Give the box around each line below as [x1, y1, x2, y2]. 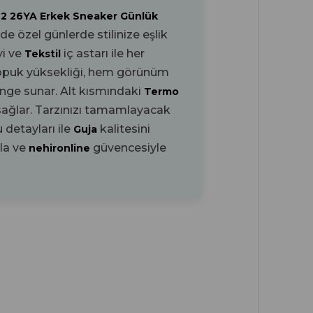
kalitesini [100, 122, 150, 136]
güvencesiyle [93, 141, 166, 155]
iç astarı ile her [64, 47, 145, 61]
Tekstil [24, 48, 64, 61]
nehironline [29, 142, 93, 155]
